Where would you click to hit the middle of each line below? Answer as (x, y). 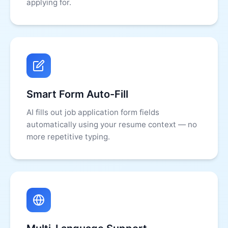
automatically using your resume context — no (112, 124)
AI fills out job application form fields (93, 112)
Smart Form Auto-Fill (77, 94)
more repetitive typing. (68, 137)
